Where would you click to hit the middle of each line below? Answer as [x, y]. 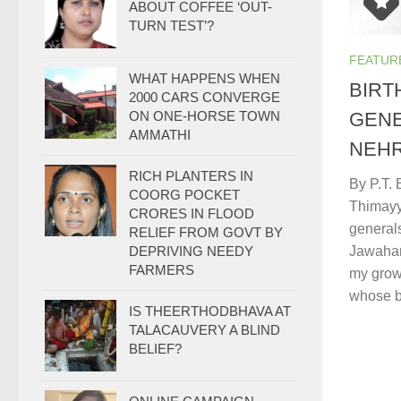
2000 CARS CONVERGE [205, 97]
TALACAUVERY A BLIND [205, 330]
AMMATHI [160, 135]
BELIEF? [155, 349]
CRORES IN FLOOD [192, 213]
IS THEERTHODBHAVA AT [210, 311]
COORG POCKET [184, 195]
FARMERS [162, 270]
